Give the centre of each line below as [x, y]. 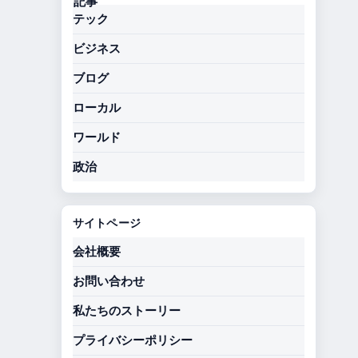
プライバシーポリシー [133, 340]
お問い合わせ [109, 281]
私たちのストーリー [127, 310]
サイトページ [107, 223]
